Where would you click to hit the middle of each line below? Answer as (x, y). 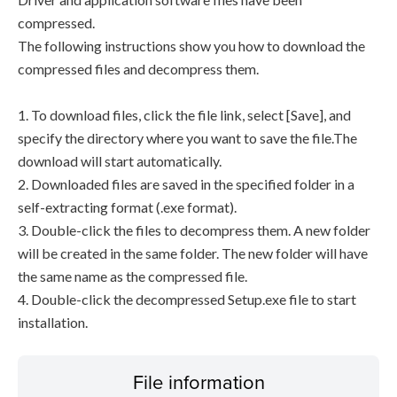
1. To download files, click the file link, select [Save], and (184, 115)
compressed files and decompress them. (138, 69)
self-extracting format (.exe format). (127, 207)
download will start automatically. (120, 161)
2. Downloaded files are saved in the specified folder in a (186, 184)
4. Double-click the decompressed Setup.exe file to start (187, 299)
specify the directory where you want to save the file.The (187, 138)
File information (198, 381)
